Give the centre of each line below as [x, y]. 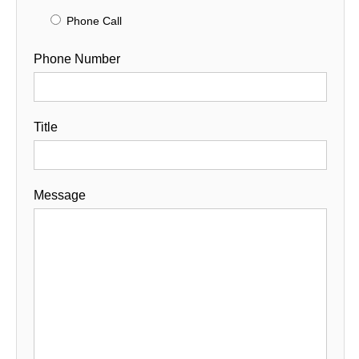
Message [60, 195]
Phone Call [94, 21]
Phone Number [77, 59]
